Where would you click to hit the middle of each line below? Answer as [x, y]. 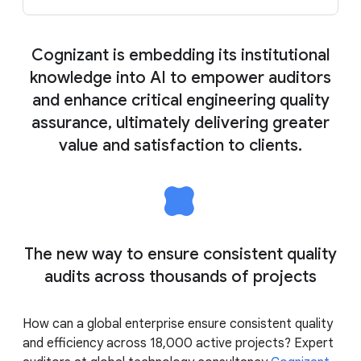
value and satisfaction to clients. [180, 145]
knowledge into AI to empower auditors [180, 77]
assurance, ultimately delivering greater [180, 122]
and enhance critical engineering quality [180, 100]
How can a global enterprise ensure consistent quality [178, 324]
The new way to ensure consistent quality [180, 254]
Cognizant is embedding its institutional [180, 55]
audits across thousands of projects [180, 276]
